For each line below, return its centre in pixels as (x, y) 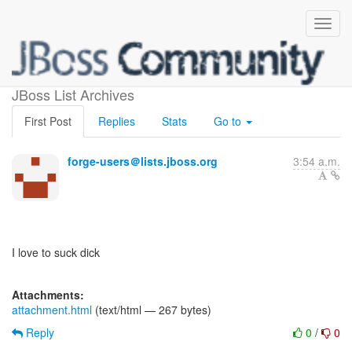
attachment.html (52, 310)
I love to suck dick (56, 252)
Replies (117, 121)
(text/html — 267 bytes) (152, 310)
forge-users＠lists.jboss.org (143, 161)
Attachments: (48, 295)
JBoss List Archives (73, 94)
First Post (48, 121)
